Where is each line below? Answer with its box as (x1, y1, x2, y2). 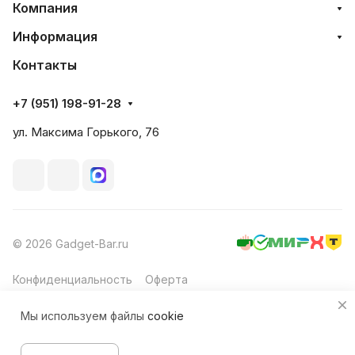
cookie (147, 309, 184, 323)
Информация (13, 29, 97, 45)
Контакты (13, 57, 77, 74)
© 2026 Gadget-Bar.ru (13, 236, 128, 250)
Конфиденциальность (13, 273, 132, 287)
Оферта (145, 273, 188, 287)
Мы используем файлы (21, 309, 147, 323)
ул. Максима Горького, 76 (13, 124, 159, 140)
